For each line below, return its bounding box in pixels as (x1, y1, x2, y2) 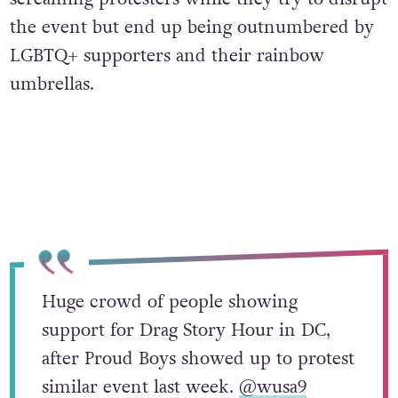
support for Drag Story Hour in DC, (41, 317, 330, 342)
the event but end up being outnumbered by (9, 15, 374, 40)
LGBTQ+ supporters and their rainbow (9, 44, 324, 68)
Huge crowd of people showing (41, 289, 298, 314)
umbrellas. (9, 72, 94, 97)
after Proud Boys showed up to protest (41, 346, 354, 370)
